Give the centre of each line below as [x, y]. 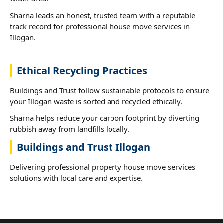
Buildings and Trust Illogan [84, 147]
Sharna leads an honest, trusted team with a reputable [103, 15]
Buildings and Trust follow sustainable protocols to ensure [110, 90]
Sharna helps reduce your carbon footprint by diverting [105, 118]
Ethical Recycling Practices [82, 70]
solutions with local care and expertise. [76, 177]
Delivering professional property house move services [103, 167]
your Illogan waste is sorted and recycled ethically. [96, 101]
